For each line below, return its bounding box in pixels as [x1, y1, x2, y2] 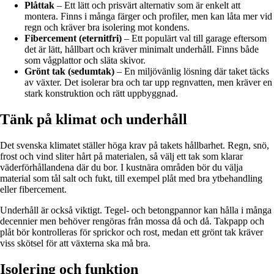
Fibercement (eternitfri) [24, 33, 122, 44]
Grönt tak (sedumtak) [24, 66, 114, 77]
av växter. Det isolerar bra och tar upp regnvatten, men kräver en [24, 77, 272, 88]
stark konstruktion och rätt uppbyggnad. [24, 88, 178, 99]
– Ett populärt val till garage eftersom [122, 33, 267, 44]
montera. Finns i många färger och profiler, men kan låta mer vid [24, 11, 272, 22]
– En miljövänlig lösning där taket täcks [114, 66, 269, 77]
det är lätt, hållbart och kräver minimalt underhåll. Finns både [24, 44, 259, 55]
